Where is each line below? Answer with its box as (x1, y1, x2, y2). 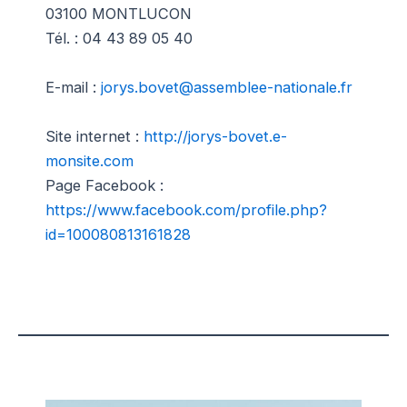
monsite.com (45, 151, 134, 170)
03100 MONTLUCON (45, 4, 192, 23)
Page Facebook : (45, 175, 164, 194)
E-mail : (45, 77, 101, 96)
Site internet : (45, 126, 144, 145)
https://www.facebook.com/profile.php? (45, 200, 327, 219)
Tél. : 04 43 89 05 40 (45, 28, 193, 47)
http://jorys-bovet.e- (144, 126, 287, 145)
